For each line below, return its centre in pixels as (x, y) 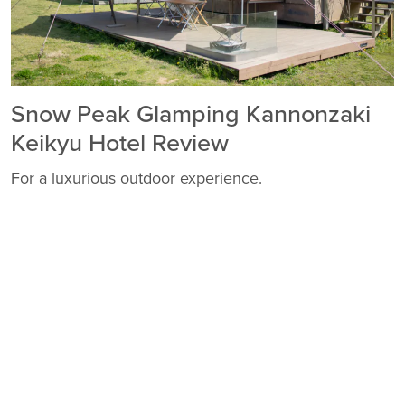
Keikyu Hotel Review (120, 143)
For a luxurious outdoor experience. (137, 178)
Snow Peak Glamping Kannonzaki (191, 114)
